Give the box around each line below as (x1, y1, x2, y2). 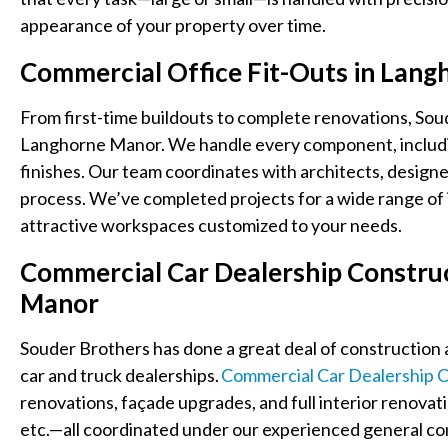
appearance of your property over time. (20, 13, 326, 36)
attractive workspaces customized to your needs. (20, 213, 402, 236)
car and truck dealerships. (20, 363, 221, 386)
